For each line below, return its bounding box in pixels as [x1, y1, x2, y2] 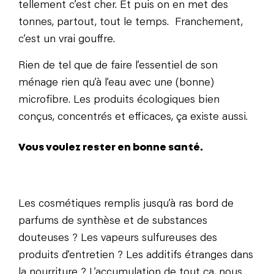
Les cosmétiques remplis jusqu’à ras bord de [18, 199, 234, 210]
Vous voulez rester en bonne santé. [18, 143, 203, 153]
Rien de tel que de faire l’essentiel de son [18, 61, 218, 72]
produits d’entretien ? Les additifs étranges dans [18, 250, 253, 262]
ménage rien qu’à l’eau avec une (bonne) [18, 78, 214, 89]
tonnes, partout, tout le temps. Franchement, [18, 17, 243, 29]
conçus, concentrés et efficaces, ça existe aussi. [18, 112, 248, 124]
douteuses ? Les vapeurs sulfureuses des [18, 233, 217, 245]
